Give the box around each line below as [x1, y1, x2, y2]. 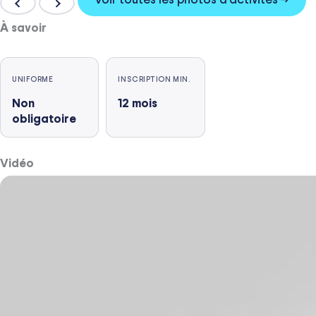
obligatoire [12, 112, 76, 125]
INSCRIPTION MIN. [118, 75, 191, 83]
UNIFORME [12, 75, 54, 83]
